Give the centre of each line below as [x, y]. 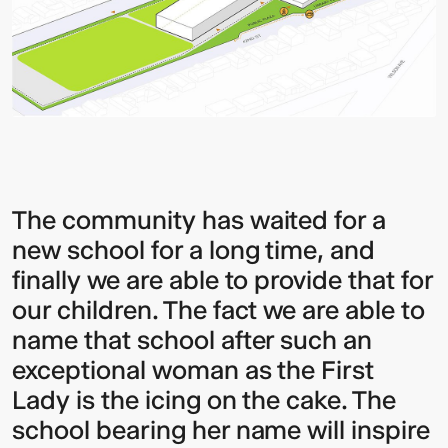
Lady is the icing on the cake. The [204, 400]
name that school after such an [192, 340]
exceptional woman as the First [193, 370]
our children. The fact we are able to [219, 310]
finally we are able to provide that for [223, 280]
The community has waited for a [199, 220]
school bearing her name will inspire [221, 430]
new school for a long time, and [194, 250]
